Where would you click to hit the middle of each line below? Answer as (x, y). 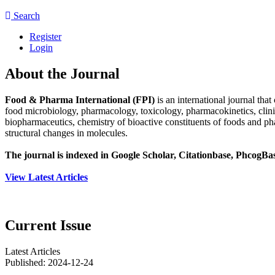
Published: (26, 262)
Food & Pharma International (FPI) (81, 99)
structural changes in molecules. (66, 133)
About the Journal (62, 73)
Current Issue (48, 225)
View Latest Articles (46, 177)
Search (25, 15)
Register (45, 36)
